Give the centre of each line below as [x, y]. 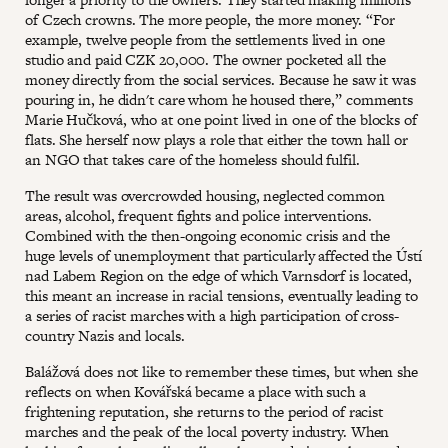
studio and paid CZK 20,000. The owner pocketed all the [205, 59]
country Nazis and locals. [105, 335]
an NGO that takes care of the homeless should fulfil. [192, 159]
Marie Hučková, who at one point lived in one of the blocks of [221, 119]
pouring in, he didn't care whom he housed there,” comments [219, 99]
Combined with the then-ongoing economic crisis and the [207, 235]
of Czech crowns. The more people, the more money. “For [210, 19]
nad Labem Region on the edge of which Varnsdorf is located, [219, 275]
